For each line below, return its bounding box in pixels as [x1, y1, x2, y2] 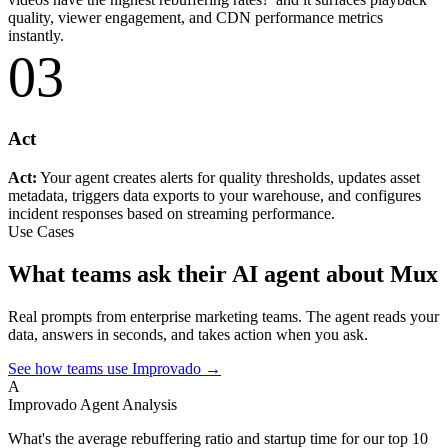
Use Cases [8, 222, 74, 240]
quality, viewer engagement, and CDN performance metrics [8, 9, 383, 27]
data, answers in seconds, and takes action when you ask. [8, 325, 368, 343]
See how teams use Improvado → [8, 359, 221, 377]
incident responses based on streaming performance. [8, 204, 335, 222]
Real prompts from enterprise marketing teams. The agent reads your [8, 307, 439, 325]
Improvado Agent [8, 395, 119, 413]
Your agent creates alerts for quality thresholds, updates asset [37, 168, 420, 186]
